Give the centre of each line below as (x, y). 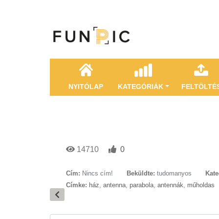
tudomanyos (174, 173)
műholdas (201, 185)
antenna (114, 185)
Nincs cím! (98, 173)
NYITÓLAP (86, 87)
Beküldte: (141, 173)
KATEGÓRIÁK (141, 87)
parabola (142, 185)
